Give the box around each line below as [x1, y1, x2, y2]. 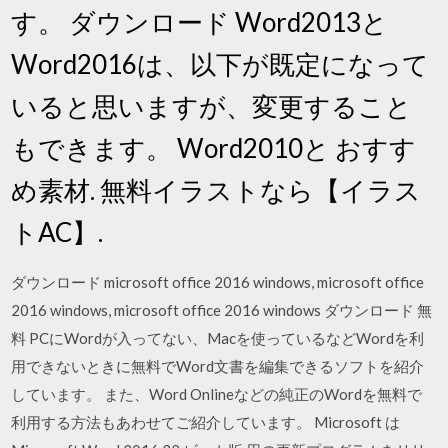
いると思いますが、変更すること [11, 89, 413, 122]
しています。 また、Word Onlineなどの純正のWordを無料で [11, 384, 423, 403]
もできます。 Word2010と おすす [11, 131, 417, 164]
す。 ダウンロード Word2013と [11, 5, 389, 38]
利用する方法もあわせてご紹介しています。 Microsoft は [11, 412, 401, 431]
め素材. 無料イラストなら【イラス [11, 173, 422, 206]
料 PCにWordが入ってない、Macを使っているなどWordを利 [11, 328, 425, 347]
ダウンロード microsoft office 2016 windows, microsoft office [11, 272, 425, 291]
